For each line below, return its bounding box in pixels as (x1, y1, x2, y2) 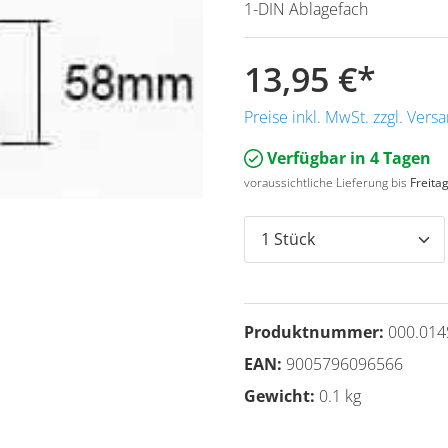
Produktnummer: (244, 320, 388, 343)
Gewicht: (244, 384, 319, 407)
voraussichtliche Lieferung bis (244, 173, 410, 191)
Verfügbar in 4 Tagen (263, 146, 432, 169)
